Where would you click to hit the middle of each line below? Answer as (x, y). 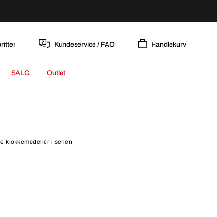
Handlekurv (169, 44)
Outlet (56, 73)
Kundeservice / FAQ (84, 44)
